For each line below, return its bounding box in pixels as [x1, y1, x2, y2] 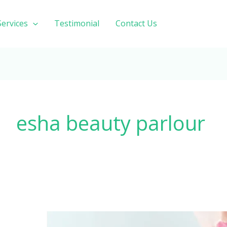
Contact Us [115, 18, 157, 29]
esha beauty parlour [16, 108, 205, 137]
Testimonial [54, 18, 99, 29]
